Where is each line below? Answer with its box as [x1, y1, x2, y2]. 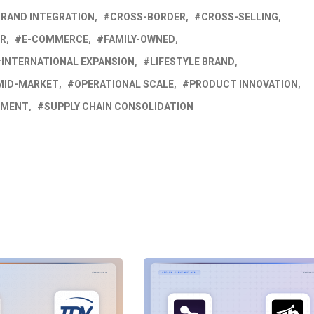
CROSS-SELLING [201, 9, 278, 25]
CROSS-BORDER [110, 9, 186, 25]
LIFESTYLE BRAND [150, 54, 235, 69]
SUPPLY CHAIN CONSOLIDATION [44, 99, 193, 114]
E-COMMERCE [22, 32, 88, 47]
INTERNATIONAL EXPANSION [1, 54, 135, 69]
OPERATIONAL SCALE [74, 76, 174, 92]
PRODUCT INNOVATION [189, 76, 298, 92]
